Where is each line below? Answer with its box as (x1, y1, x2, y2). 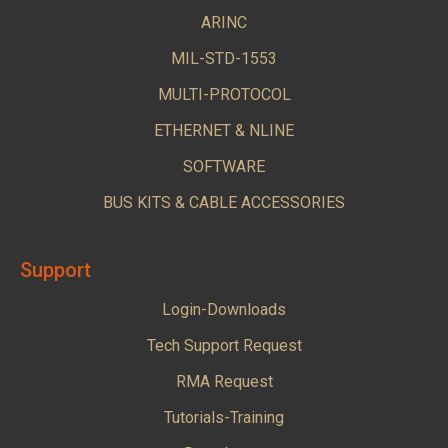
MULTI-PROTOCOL (157, 84, 291, 104)
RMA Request (175, 371, 273, 391)
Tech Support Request (146, 335, 302, 355)
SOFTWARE (183, 156, 265, 176)
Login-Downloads (162, 299, 286, 319)
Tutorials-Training (164, 407, 284, 427)
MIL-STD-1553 (171, 48, 277, 68)
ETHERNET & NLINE (154, 120, 294, 140)
